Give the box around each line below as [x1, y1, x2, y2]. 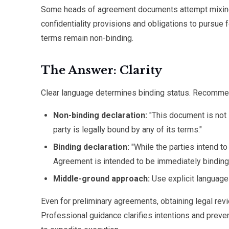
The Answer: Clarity [41, 63, 162, 77]
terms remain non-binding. [41, 33, 133, 43]
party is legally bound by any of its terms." [53, 125, 202, 134]
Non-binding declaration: [53, 110, 147, 120]
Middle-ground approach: [53, 174, 150, 184]
